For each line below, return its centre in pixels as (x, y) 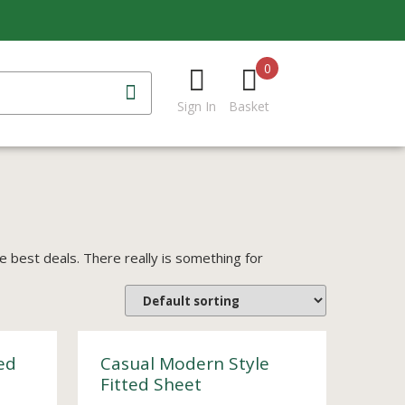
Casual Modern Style (184, 363)
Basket (249, 106)
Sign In (197, 106)
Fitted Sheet (151, 384)
